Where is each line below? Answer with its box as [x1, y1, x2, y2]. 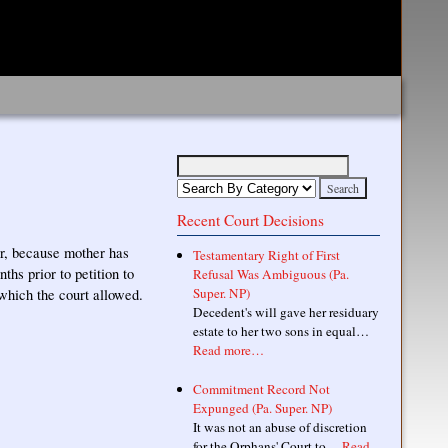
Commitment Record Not [192, 379, 330, 398]
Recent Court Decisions [177, 210, 324, 230]
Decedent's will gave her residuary [192, 303, 379, 321]
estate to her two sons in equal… [192, 322, 369, 340]
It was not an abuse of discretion [192, 417, 367, 436]
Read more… [192, 341, 264, 359]
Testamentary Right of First [192, 246, 340, 264]
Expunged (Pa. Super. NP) [192, 398, 332, 417]
